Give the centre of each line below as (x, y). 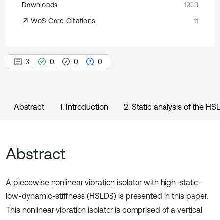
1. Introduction (84, 107)
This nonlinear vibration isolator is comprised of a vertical (104, 210)
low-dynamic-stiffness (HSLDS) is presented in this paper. (107, 196)
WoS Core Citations (62, 21)
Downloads (40, 5)
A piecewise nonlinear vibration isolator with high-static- (104, 182)
